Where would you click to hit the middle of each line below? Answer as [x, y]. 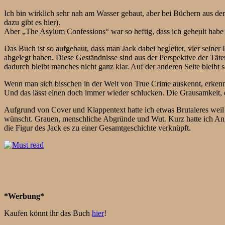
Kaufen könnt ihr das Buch [48, 213]
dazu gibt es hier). [32, 22]
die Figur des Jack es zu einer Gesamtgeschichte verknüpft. [97, 128]
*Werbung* [24, 196]
